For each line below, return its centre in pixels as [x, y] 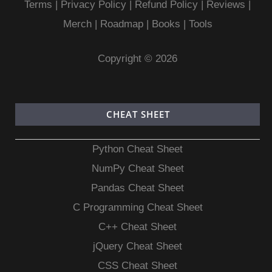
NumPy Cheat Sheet [138, 168]
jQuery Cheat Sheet [138, 246]
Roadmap [121, 24]
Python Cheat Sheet [138, 149]
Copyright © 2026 [138, 59]
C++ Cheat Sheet [138, 227]
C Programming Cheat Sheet [138, 207]
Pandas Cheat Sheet [138, 188]
